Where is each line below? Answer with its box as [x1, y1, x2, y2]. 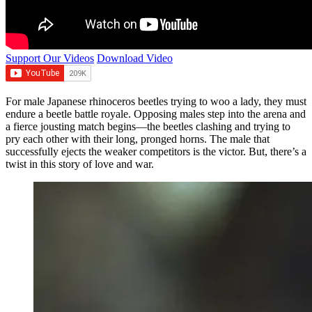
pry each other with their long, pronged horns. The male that [6, 132, 270, 145]
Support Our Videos [6, 52, 94, 64]
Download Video [97, 52, 173, 64]
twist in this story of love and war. [6, 157, 154, 170]
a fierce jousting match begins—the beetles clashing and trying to [6, 120, 290, 132]
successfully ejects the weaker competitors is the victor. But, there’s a [6, 145, 306, 157]
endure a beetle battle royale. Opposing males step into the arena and [6, 107, 306, 120]
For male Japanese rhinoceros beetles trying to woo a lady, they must [6, 95, 306, 107]
